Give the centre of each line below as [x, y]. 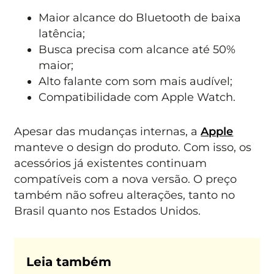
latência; [62, 33]
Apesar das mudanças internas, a [108, 131]
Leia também [69, 261]
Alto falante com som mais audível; [136, 81]
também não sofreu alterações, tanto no [125, 195]
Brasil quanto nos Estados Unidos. [108, 211]
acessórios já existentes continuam [111, 163]
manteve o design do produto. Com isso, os [133, 147]
